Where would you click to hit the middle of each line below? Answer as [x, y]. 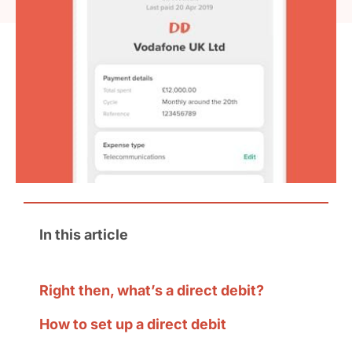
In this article [83, 235]
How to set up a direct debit [132, 324]
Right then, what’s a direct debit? [151, 290]
